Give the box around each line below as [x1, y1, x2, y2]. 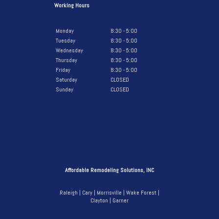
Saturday [55, 76, 77, 84]
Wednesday [55, 46, 83, 54]
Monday [55, 27, 74, 35]
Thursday [55, 56, 77, 64]
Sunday [55, 86, 73, 93]
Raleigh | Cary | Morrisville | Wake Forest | [59, 189, 159, 197]
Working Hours [54, 1, 89, 9]
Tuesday [55, 37, 75, 44]
